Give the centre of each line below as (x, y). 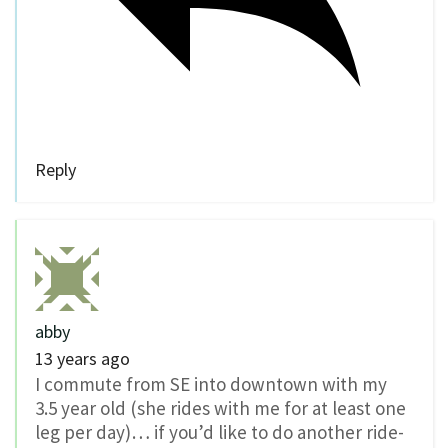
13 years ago (82, 359)
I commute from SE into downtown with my (211, 384)
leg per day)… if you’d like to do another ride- (219, 432)
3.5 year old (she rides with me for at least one (220, 408)
